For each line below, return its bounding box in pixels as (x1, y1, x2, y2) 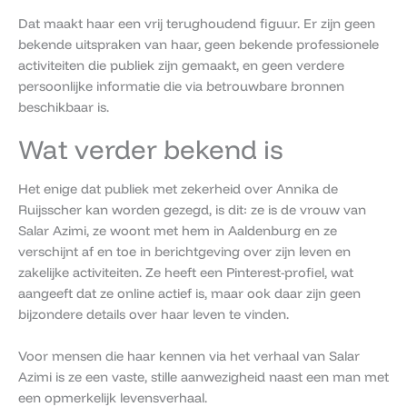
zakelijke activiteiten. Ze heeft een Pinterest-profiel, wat (18, 263, 353, 281)
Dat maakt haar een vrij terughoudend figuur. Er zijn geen (18, 15, 375, 33)
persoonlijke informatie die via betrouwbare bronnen (18, 77, 344, 95)
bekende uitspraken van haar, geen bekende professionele (18, 35, 379, 54)
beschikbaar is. (18, 98, 109, 116)
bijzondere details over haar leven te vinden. (18, 304, 289, 323)
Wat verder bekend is (18, 132, 283, 165)
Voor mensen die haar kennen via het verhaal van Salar (18, 346, 360, 364)
